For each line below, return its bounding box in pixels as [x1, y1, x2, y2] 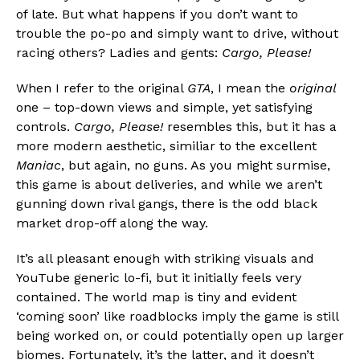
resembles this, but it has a [167, 119, 337, 135]
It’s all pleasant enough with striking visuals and [16, 251, 314, 267]
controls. [16, 119, 74, 135]
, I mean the [211, 80, 289, 96]
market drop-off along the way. [16, 215, 208, 231]
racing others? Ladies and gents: [16, 45, 222, 61]
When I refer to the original [16, 80, 187, 96]
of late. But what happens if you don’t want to [16, 6, 298, 22]
